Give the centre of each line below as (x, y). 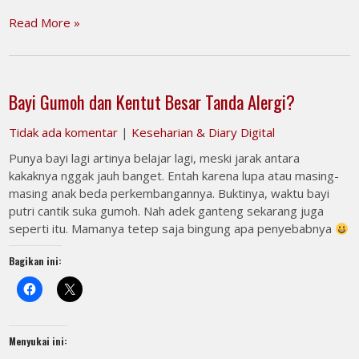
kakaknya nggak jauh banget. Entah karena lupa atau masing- (174, 175)
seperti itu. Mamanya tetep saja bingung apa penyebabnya (172, 228)
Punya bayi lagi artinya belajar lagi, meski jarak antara (155, 158)
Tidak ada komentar (64, 132)
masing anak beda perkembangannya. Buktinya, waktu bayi (169, 193)
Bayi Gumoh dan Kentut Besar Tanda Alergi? (152, 102)
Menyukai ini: (38, 341)
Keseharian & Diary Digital (204, 132)
